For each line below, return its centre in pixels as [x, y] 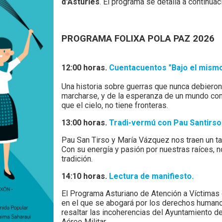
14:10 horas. [85, 176]
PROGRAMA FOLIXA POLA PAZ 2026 [138, 39]
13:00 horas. [85, 123]
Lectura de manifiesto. [152, 176]
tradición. [77, 159]
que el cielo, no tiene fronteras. [115, 105]
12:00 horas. [85, 68]
